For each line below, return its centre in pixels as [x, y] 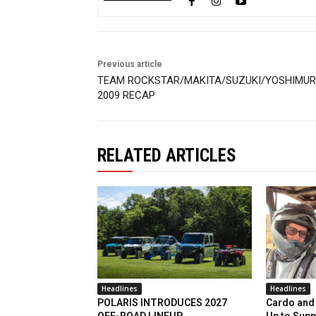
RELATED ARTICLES [167, 156]
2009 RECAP [126, 96]
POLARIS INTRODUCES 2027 [162, 303]
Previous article [130, 65]
